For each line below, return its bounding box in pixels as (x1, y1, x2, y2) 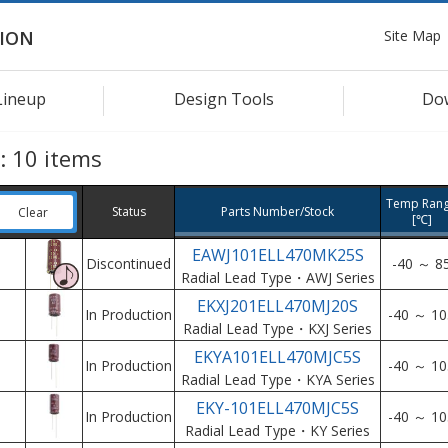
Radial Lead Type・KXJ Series (183, 319, 372, 338)
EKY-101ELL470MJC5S (196, 397, 359, 419)
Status (111, 203, 146, 220)
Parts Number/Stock (221, 203, 334, 220)
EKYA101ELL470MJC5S (194, 346, 361, 368)
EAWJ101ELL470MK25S (191, 244, 364, 266)
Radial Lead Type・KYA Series (180, 370, 375, 389)
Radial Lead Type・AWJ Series (180, 268, 375, 287)
